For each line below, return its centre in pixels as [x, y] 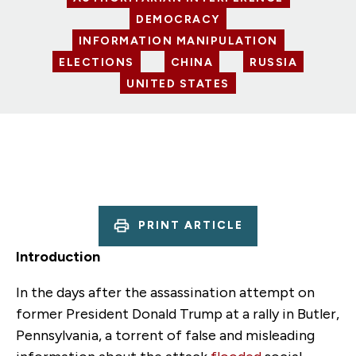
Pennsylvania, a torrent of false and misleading [165, 335]
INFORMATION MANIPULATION [178, 41]
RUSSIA [273, 62]
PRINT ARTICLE [191, 226]
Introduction [58, 256]
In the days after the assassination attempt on [165, 292]
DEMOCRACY [178, 19]
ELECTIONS [97, 62]
